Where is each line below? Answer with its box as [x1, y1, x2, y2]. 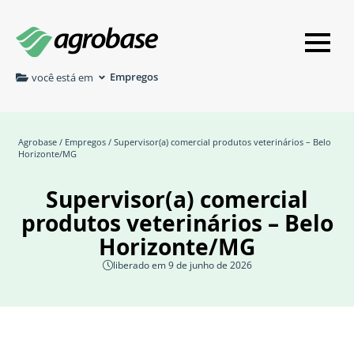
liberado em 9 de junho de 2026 [112, 258, 252, 272]
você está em [32, 70, 93, 85]
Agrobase [18, 136, 57, 149]
